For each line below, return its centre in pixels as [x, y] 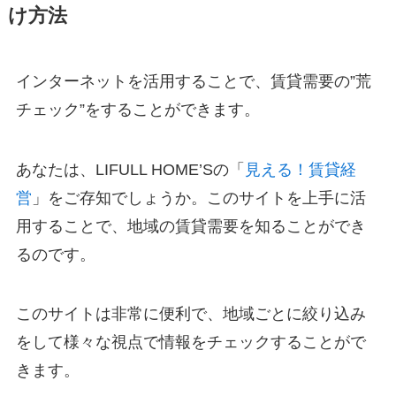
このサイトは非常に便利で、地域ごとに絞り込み [190, 314]
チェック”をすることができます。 [137, 109]
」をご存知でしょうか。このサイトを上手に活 [198, 198]
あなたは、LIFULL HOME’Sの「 [130, 169]
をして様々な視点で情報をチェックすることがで [190, 343]
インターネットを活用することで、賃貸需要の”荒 [193, 81]
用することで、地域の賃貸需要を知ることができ [190, 226]
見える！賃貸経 [300, 169]
